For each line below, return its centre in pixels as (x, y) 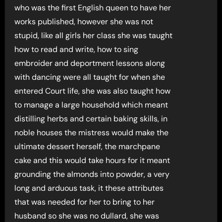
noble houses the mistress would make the (92, 133)
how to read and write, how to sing (77, 50)
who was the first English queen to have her (93, 8)
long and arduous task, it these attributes (89, 188)
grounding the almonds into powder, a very (92, 174)
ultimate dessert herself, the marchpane (87, 147)
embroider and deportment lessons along (90, 63)
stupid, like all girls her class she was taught (94, 36)
